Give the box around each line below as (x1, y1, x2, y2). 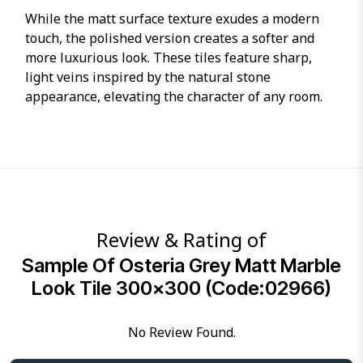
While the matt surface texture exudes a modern (25, 9, 320, 28)
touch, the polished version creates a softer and (25, 28, 315, 47)
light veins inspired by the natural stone (25, 67, 271, 86)
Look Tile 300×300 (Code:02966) (32, 275, 331, 300)
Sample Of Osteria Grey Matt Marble (22, 253, 341, 277)
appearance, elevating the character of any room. (25, 87, 323, 105)
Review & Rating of (96, 225, 267, 253)
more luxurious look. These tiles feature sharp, (25, 48, 313, 66)
